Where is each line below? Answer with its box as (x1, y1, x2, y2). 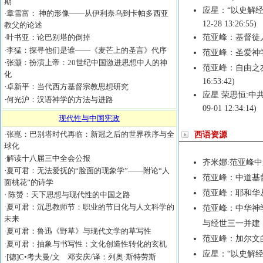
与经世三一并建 (202, 219, 260, 228)
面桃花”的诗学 (4, 178, 53, 187)
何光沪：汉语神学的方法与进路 (6, 95, 113, 104)
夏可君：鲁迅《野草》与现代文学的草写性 (6, 227, 151, 235)
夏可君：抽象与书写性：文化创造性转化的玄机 (6, 240, 167, 248)
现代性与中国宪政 (59, 114, 120, 123)
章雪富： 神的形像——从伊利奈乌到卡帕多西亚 (6, 9, 168, 18)
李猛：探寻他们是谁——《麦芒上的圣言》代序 (6, 46, 167, 55)
